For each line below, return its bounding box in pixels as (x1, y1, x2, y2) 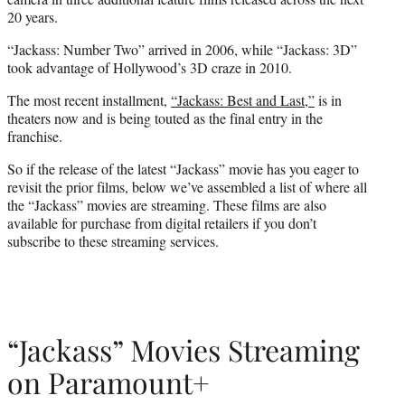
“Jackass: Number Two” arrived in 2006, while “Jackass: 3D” (7, 39, 357, 59)
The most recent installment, (7, 89, 171, 109)
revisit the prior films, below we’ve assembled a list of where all (7, 176, 367, 196)
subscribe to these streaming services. (7, 231, 219, 250)
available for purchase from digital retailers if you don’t (7, 212, 316, 232)
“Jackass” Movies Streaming (7, 330, 360, 370)
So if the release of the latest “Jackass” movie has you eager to (7, 158, 359, 178)
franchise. (7, 126, 62, 146)
